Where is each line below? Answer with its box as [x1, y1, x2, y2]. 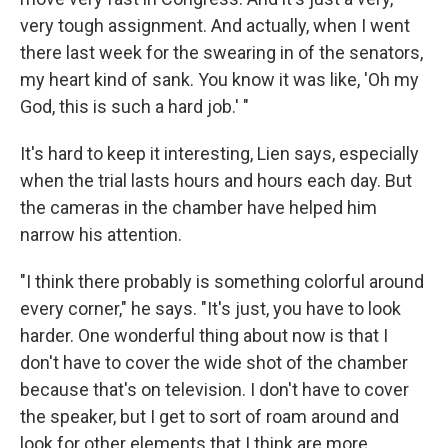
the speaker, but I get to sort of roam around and [20, 406, 399, 427]
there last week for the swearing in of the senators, [20, 42, 423, 63]
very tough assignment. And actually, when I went [20, 15, 410, 36]
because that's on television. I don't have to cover [20, 379, 409, 400]
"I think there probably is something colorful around [20, 271, 424, 292]
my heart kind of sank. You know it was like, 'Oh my [20, 69, 419, 90]
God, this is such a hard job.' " [20, 96, 249, 117]
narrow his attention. [20, 224, 182, 245]
